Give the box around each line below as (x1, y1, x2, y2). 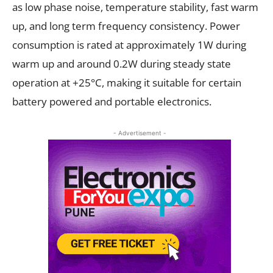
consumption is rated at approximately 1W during (12, 37, 246, 52)
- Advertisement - (113, 129, 166, 136)
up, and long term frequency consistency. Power (12, 18, 240, 33)
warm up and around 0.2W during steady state (12, 56, 231, 71)
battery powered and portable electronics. (12, 94, 211, 108)
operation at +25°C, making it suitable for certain (12, 75, 241, 90)
